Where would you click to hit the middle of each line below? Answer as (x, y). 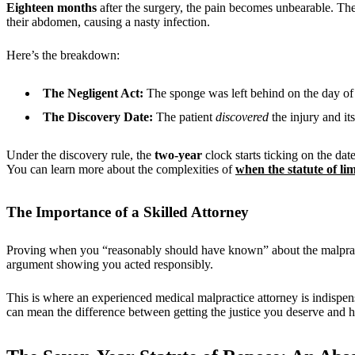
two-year (178, 155)
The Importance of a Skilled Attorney (128, 212)
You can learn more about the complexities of (121, 169)
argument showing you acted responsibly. (110, 265)
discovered (242, 116)
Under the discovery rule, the (80, 155)
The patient (184, 116)
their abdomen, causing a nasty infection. (108, 21)
